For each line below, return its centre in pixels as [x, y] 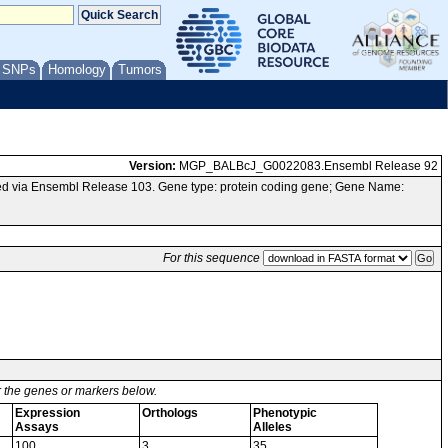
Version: [152, 166]
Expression [47, 413]
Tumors [140, 69]
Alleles [272, 427]
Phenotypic [285, 413]
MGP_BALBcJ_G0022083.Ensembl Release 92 [307, 166]
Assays [37, 427]
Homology [77, 69]
